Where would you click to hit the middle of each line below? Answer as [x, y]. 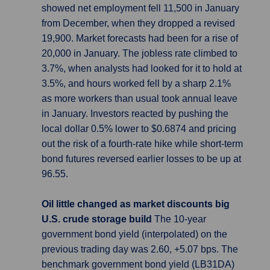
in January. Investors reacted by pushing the [135, 114]
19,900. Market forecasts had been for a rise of [140, 38]
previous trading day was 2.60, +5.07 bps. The [140, 249]
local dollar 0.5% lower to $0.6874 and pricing [139, 129]
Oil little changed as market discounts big [136, 204]
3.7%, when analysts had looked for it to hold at [142, 68]
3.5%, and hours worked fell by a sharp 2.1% [136, 83]
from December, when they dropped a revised [138, 23]
